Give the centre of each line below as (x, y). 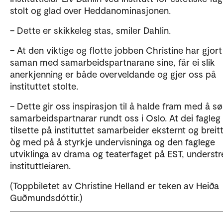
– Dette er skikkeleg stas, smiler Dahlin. (93, 30)
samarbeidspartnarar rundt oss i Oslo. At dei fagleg (115, 117)
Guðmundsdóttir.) (48, 197)
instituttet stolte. (48, 86)
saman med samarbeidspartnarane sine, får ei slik (112, 62)
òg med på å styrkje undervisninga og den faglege (112, 141)
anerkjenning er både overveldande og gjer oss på (113, 74)
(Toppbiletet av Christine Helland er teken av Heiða (114, 185)
